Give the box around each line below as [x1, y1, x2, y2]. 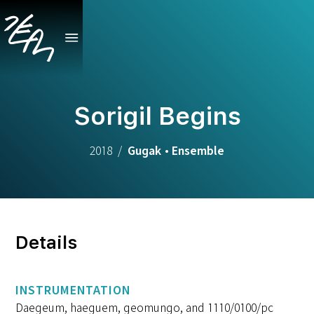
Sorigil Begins [73, 101, 241, 130]
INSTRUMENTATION [15, 283, 131, 296]
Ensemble [172, 144, 225, 157]
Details [15, 232, 78, 253]
